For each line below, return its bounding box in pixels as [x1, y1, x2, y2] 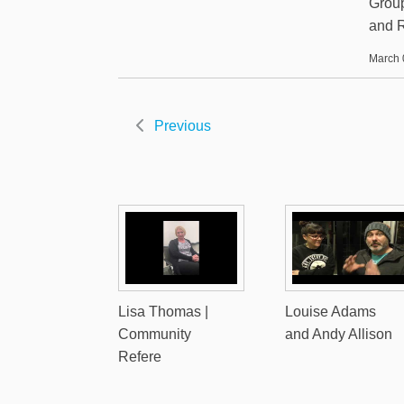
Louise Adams [285, 304, 377, 319]
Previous [153, 118, 211, 133]
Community [117, 326, 191, 342]
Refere [117, 349, 161, 364]
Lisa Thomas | [117, 304, 208, 319]
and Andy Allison [285, 326, 393, 342]
